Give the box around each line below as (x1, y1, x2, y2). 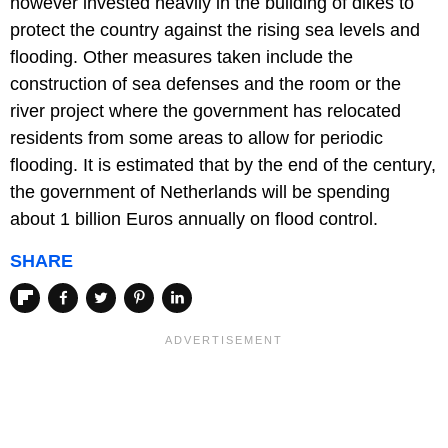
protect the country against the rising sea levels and (10, 20, 420, 41)
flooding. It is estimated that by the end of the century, (10, 155, 436, 176)
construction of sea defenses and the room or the (10, 74, 401, 95)
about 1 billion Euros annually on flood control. (10, 209, 378, 230)
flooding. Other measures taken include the (10, 47, 353, 68)
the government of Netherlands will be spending (10, 182, 390, 203)
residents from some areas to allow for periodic (10, 128, 383, 149)
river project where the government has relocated (10, 101, 401, 122)
